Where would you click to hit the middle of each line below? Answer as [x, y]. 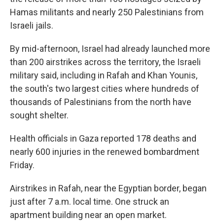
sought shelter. [39, 115]
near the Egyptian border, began [146, 188]
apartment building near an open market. [88, 215]
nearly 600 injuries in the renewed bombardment [105, 152]
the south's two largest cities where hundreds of [105, 89]
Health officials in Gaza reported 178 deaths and [103, 138]
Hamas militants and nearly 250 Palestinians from [107, 12]
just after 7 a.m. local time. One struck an [90, 202]
